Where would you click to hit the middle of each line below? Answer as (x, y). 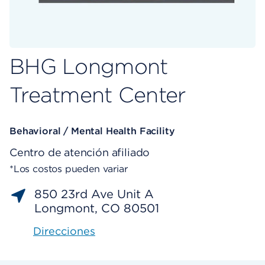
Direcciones (64, 231)
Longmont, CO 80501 (97, 209)
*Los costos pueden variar (69, 169)
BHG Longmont (89, 67)
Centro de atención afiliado (80, 153)
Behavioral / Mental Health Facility (92, 131)
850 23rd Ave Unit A (94, 194)
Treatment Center (98, 95)
